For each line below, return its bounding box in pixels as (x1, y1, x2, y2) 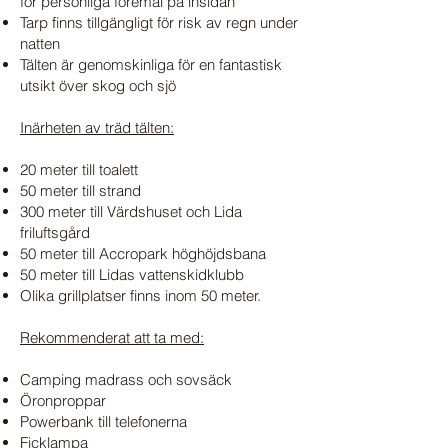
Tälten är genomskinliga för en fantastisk (20, 55, 282, 74)
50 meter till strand (20, 181, 141, 200)
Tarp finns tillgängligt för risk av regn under (20, 13, 298, 32)
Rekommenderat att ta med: (20, 328, 204, 347)
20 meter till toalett (20, 160, 138, 179)
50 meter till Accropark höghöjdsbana (20, 244, 266, 263)
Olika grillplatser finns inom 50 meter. (20, 286, 261, 305)
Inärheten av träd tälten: (20, 118, 174, 137)
